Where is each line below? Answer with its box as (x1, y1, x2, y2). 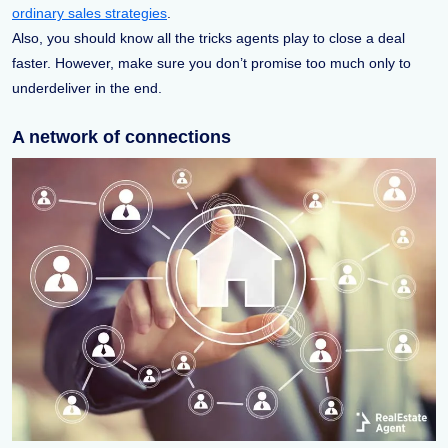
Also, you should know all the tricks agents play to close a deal (12, 30, 405, 47)
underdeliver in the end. (12, 80, 162, 97)
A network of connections (12, 127, 231, 148)
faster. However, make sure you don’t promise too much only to (12, 55, 411, 72)
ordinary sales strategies (12, 5, 167, 22)
